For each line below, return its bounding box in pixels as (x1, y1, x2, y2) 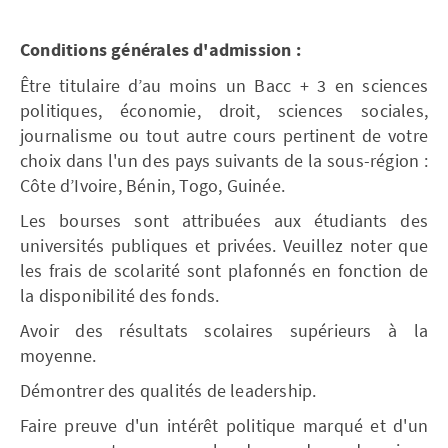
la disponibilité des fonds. (20, 283, 220, 307)
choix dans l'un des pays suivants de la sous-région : (20, 148, 428, 172)
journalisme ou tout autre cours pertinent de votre (20, 123, 428, 147)
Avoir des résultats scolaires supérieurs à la (20, 318, 428, 342)
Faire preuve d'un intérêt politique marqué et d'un (20, 413, 428, 437)
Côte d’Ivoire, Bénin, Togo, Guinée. (20, 173, 285, 197)
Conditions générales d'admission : (20, 37, 301, 63)
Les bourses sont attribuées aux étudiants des (20, 208, 428, 232)
